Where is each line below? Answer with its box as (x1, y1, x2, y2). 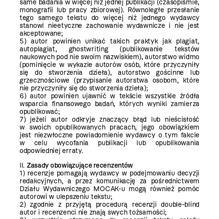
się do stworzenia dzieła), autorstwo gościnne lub (20, 68, 199, 77)
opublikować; (20, 107, 60, 116)
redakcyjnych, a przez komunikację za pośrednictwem (20, 176, 199, 185)
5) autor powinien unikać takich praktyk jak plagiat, (20, 37, 199, 45)
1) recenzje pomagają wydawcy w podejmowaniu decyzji (20, 169, 199, 177)
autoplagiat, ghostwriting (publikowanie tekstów (20, 44, 199, 53)
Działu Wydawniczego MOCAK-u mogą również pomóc (20, 184, 199, 193)
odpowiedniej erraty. (20, 146, 84, 155)
